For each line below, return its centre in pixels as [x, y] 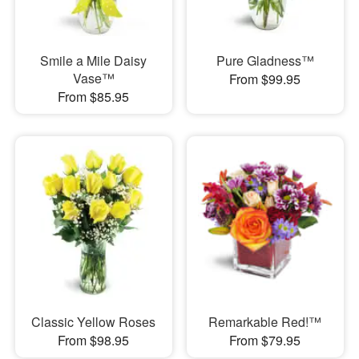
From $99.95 [265, 79]
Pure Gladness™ [265, 61]
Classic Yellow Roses [94, 321]
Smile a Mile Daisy [94, 61]
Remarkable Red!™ [265, 321]
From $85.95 [94, 97]
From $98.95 [94, 340]
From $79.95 [265, 340]
